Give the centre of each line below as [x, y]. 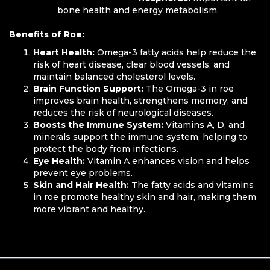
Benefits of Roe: [47, 34]
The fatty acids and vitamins [191, 185]
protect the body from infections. [106, 149]
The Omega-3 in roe [189, 88]
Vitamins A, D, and [204, 124]
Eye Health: [59, 161]
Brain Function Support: [88, 88]
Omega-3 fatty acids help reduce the [175, 52]
